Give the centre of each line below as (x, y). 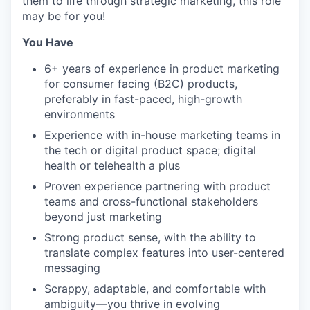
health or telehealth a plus (112, 166)
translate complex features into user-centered (164, 253)
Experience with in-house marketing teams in (162, 135)
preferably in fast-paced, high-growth (143, 99)
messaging (72, 268)
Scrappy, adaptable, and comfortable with (155, 289)
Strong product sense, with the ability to (150, 238)
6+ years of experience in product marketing (162, 69)
